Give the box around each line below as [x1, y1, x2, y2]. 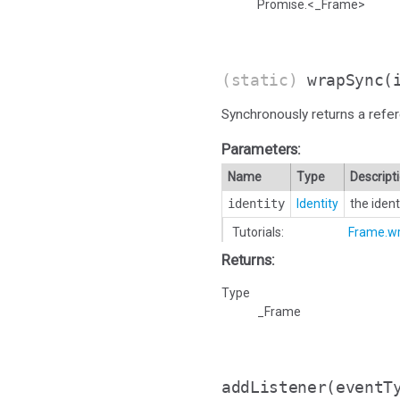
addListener [221, 377, 327, 396]
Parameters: [221, 139, 302, 158]
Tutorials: [232, 224, 284, 239]
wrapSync [307, 70, 384, 89]
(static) [221, 70, 308, 89]
